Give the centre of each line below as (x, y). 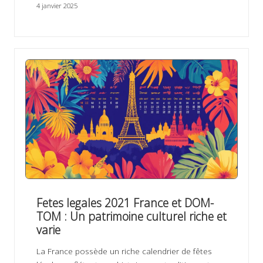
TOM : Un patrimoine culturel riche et (131, 216)
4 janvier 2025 (57, 6)
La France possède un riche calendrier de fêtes (124, 251)
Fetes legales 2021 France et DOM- (125, 203)
